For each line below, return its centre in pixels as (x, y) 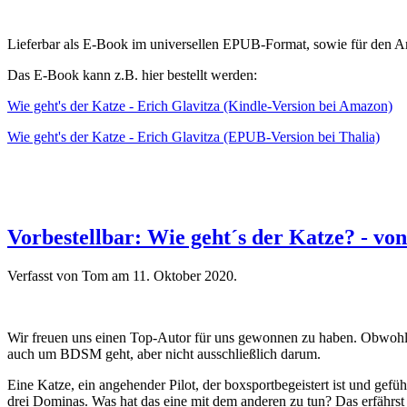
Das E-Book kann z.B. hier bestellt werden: (132, 75)
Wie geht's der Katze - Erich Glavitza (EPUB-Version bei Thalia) (194, 137)
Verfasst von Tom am (70, 276)
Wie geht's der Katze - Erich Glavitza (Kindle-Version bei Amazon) (200, 106)
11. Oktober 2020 (183, 276)
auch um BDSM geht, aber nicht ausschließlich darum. (164, 354)
